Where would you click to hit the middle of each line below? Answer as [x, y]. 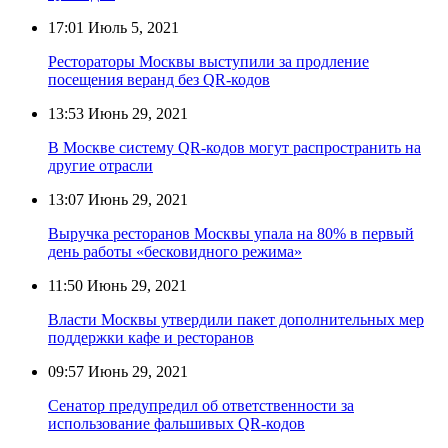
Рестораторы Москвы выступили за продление [208, 61]
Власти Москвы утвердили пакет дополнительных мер [236, 319]
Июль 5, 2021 [131, 27]
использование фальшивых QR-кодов [176, 423]
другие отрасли [100, 165]
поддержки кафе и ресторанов [151, 337]
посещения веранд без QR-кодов [159, 79]
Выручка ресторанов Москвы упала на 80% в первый [231, 233]
